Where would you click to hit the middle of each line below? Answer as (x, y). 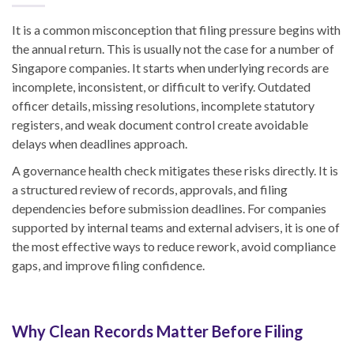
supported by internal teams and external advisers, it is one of (176, 228)
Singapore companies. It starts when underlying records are (170, 68)
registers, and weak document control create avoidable (160, 125)
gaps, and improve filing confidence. (108, 265)
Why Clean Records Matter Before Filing (158, 331)
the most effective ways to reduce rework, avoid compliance (174, 247)
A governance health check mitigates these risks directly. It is (175, 171)
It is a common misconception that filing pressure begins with (176, 30)
